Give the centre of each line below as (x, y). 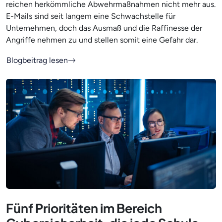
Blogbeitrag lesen (37, 60)
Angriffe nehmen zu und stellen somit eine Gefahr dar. (102, 40)
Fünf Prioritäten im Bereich (84, 208)
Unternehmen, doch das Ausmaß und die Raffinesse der (104, 28)
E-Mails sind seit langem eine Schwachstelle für (91, 16)
